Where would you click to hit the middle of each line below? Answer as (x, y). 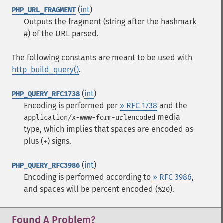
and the (172, 105)
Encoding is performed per (72, 105)
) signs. (59, 141)
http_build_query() (45, 69)
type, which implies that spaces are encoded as (109, 129)
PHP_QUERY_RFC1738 (46, 94)
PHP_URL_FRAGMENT (44, 10)
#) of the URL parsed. (61, 34)
